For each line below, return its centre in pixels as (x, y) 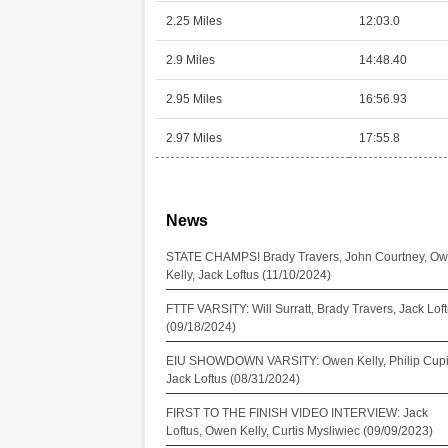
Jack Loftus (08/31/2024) (232, 379)
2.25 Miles (193, 21)
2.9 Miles (190, 60)
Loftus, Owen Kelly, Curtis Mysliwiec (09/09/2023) (299, 431)
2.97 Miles (193, 138)
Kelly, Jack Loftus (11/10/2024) (248, 275)
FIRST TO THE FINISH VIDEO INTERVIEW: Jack (296, 413)
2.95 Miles (193, 99)
